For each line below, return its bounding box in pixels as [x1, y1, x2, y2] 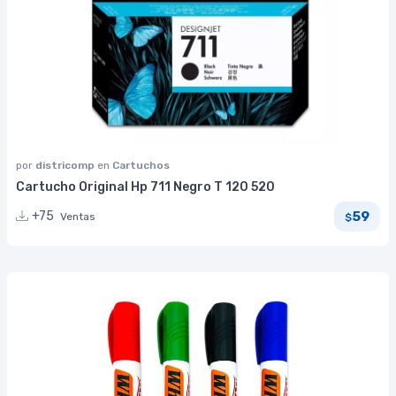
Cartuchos [112, 159, 170, 172]
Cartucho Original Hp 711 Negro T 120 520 [16, 179, 275, 195]
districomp [35, 159, 97, 172]
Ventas [60, 210, 95, 224]
